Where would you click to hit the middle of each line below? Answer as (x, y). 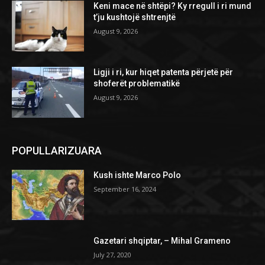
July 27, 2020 (113, 255)
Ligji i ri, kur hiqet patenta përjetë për (164, 72)
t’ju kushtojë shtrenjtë (135, 17)
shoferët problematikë (137, 83)
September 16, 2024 (125, 189)
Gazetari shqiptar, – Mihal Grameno (162, 241)
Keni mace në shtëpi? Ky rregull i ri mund (173, 6)
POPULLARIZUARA (57, 150)
